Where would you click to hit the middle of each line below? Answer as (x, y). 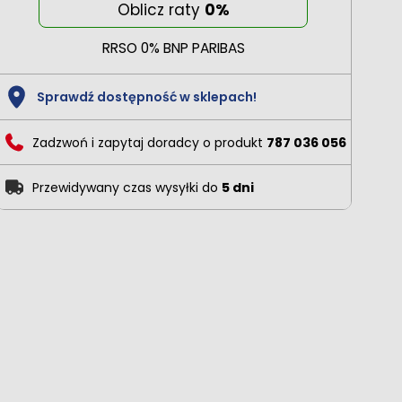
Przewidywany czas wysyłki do (127, 187)
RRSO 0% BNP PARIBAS (173, 48)
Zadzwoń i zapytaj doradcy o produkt (149, 142)
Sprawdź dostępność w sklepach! (146, 97)
